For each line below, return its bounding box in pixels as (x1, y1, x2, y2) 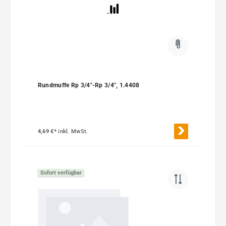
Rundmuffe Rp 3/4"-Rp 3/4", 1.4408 (37, 81, 140, 89)
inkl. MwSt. (58, 128, 88, 135)
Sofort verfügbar (40, 169, 82, 176)
